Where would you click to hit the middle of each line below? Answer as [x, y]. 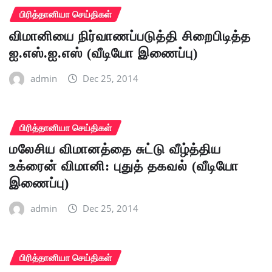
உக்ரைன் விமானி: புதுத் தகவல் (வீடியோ [124, 166]
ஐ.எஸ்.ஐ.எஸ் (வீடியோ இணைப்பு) [104, 53]
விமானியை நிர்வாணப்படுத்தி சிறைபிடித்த [130, 36]
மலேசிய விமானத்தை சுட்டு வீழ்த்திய [115, 149]
